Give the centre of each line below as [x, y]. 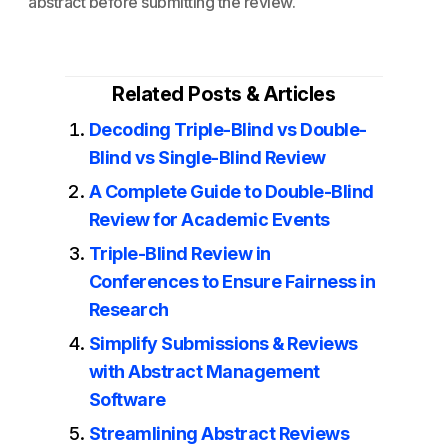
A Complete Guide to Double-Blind [231, 191]
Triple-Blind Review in [179, 253]
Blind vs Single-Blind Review [207, 157]
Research [128, 309]
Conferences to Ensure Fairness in [232, 281]
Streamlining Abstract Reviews [219, 433]
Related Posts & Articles [224, 94]
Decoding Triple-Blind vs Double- [227, 129]
